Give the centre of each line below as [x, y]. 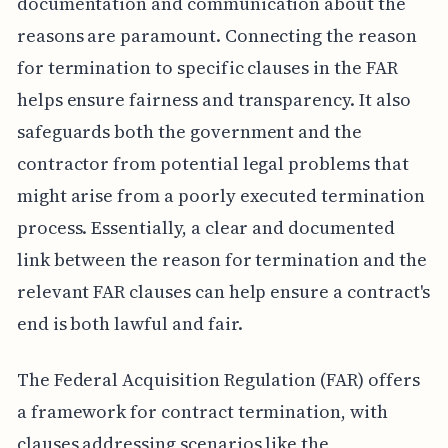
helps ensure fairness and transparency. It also [213, 99]
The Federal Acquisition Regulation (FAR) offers [218, 379]
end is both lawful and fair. [129, 323]
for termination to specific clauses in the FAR [207, 67]
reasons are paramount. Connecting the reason [216, 35]
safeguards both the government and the [189, 131]
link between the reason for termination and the [221, 259]
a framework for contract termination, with [202, 411]
